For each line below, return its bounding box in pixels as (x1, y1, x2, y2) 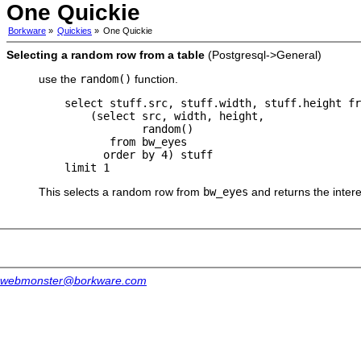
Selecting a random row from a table (6, 48, 205, 61)
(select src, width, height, (39, 110, 264, 122)
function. (131, 73, 178, 85)
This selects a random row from (39, 185, 203, 198)
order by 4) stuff (39, 148, 213, 161)
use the (39, 73, 80, 85)
